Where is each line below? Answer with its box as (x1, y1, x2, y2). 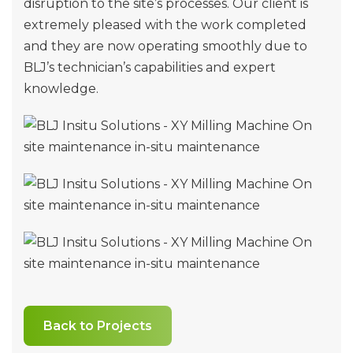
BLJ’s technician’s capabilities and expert (24, 59, 276, 75)
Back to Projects (43, 318, 152, 333)
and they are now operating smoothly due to (24, 38, 307, 54)
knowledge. (24, 80, 98, 96)
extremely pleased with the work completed (24, 17, 307, 32)
